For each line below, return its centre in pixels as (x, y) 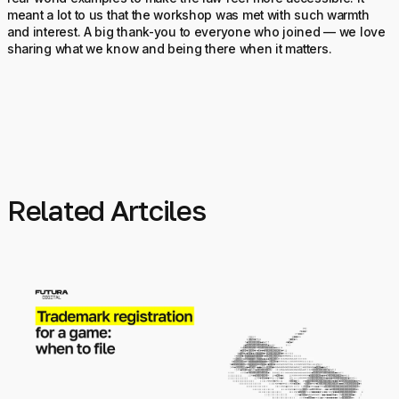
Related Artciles (106, 211)
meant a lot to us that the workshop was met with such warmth (188, 15)
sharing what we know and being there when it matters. (169, 49)
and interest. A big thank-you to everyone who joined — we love (196, 32)
